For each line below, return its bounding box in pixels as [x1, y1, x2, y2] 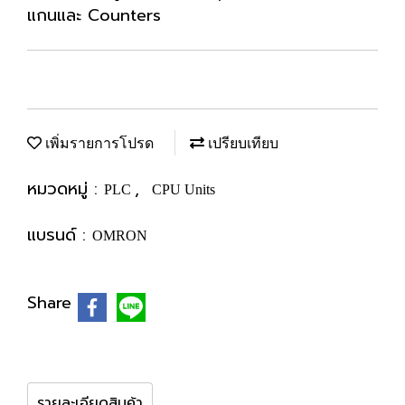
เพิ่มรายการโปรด [42, 136, 154, 151]
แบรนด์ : [27, 222, 92, 248]
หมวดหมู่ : [27, 176, 104, 202]
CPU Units [152, 182, 215, 197]
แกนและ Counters [27, 3, 161, 28]
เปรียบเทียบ [204, 136, 278, 151]
